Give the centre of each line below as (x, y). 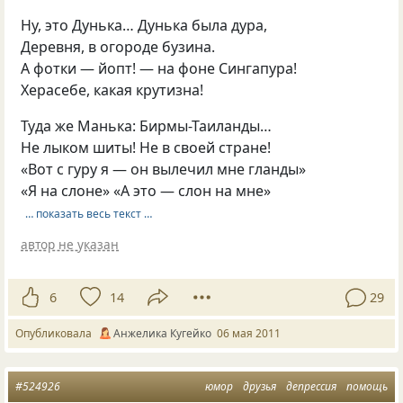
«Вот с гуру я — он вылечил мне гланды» (164, 170)
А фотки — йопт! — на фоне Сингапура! (159, 69)
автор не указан (70, 244)
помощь (367, 387)
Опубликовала (56, 334)
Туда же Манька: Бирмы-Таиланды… (147, 126)
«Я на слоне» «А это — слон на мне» (146, 191)
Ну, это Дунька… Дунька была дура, (144, 26)
